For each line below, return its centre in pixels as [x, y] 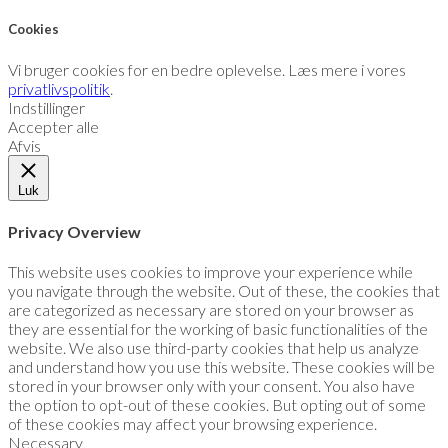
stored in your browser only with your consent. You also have [211, 386]
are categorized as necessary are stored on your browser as [211, 310]
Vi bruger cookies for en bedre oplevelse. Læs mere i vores [207, 69]
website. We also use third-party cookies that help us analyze [213, 348]
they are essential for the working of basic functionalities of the [218, 329]
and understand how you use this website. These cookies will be [221, 367]
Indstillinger [46, 107]
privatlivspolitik [59, 88]
